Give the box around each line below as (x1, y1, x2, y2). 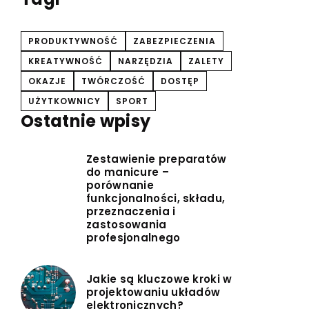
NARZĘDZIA (118, 54, 173, 67)
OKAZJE (28, 74, 66, 87)
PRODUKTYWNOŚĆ (28, 34, 118, 47)
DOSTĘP (161, 74, 199, 87)
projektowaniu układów (86, 285, 221, 300)
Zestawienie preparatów (86, 151, 227, 166)
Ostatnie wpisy (21, 109, 151, 132)
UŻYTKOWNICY (28, 94, 101, 107)
